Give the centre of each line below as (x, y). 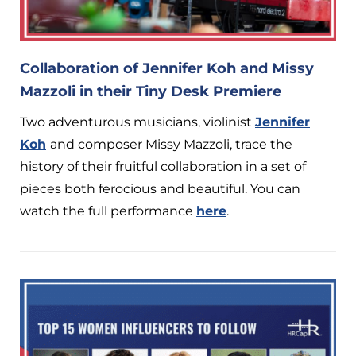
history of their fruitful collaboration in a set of (163, 166)
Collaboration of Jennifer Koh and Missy (167, 68)
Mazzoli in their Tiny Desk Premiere (151, 91)
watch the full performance (108, 211)
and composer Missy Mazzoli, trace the (171, 144)
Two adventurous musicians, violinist (137, 122)
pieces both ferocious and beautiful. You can (160, 188)
